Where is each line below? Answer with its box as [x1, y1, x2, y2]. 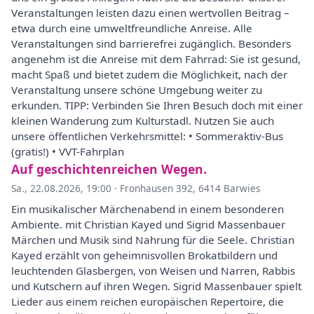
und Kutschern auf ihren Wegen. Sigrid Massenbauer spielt [11, 279, 301, 293]
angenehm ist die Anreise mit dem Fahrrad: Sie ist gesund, [11, 52, 301, 66]
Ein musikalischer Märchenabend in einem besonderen [11, 202, 284, 216]
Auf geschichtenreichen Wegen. [11, 161, 207, 177]
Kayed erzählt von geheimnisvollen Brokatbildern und [11, 248, 278, 262]
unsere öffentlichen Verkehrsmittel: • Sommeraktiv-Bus [11, 129, 283, 143]
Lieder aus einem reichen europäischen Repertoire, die [11, 294, 284, 308]
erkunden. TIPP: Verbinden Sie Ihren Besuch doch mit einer [11, 98, 303, 112]
